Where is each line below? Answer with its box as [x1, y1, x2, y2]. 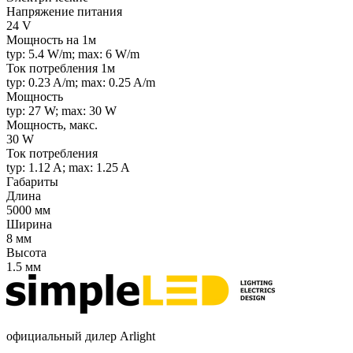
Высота [6, 246, 46, 260]
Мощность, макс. [6, 118, 98, 132]
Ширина [6, 217, 52, 232]
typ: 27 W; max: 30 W [6, 104, 117, 118]
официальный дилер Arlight [6, 329, 155, 344]
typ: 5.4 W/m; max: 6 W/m [6, 47, 139, 61]
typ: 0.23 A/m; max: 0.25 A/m [6, 76, 155, 90]
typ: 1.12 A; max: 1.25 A [6, 161, 130, 175]
